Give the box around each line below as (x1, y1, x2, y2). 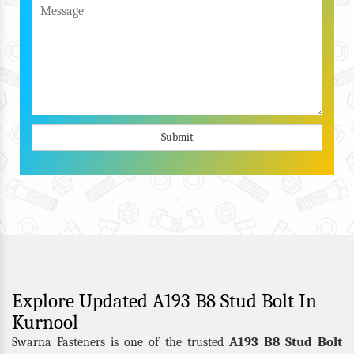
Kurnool (12, 310, 78, 333)
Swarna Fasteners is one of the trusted (12, 334, 229, 349)
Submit (160, 130, 194, 144)
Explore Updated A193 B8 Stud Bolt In (12, 288, 317, 312)
